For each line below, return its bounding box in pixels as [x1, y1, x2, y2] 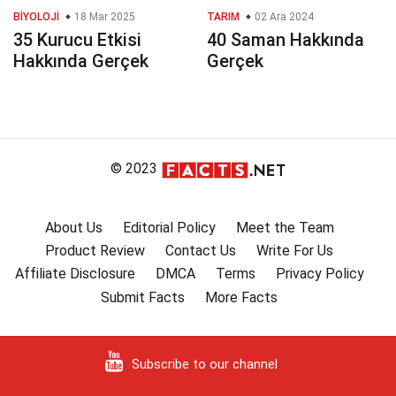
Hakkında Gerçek [13, 50, 148, 72]
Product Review [45, 241, 145, 259]
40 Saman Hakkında [207, 29, 364, 51]
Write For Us [256, 241, 333, 259]
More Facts [205, 288, 278, 306]
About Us [44, 218, 103, 236]
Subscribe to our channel [131, 355, 278, 372]
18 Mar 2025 [72, 11, 135, 24]
